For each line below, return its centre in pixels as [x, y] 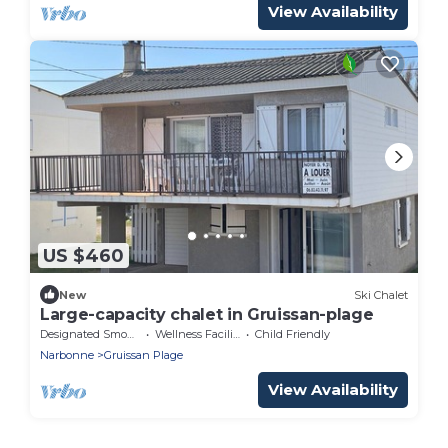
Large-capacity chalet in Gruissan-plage [207, 315]
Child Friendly [292, 334]
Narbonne [67, 355]
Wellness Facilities [194, 334]
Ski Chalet [381, 294]
